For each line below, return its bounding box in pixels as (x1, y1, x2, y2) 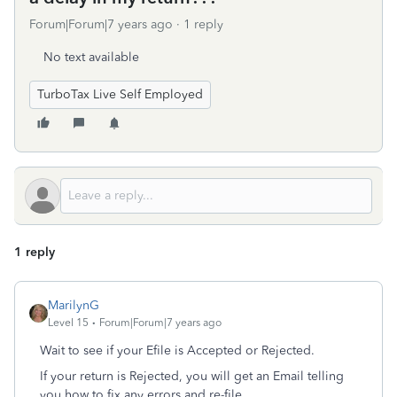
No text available (43, 50, 139, 65)
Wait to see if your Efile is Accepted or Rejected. (40, 343, 315, 358)
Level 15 (48, 316, 89, 329)
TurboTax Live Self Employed (37, 87, 203, 102)
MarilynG (48, 298, 99, 313)
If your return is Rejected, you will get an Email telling (40, 369, 344, 384)
